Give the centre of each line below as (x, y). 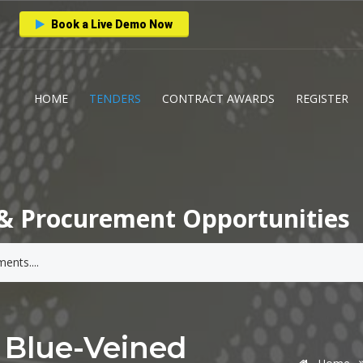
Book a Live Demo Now (111, 24)
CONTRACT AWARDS (218, 98)
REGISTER (322, 98)
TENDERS (115, 98)
